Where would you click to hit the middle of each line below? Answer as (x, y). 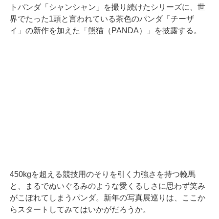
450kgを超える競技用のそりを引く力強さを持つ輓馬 (103, 175)
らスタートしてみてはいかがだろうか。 (80, 210)
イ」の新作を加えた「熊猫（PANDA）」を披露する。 (106, 31)
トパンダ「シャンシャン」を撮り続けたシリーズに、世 (108, 7)
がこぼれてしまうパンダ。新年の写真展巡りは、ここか (108, 198)
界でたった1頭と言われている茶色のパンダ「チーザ (102, 19)
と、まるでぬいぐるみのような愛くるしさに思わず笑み (108, 186)
